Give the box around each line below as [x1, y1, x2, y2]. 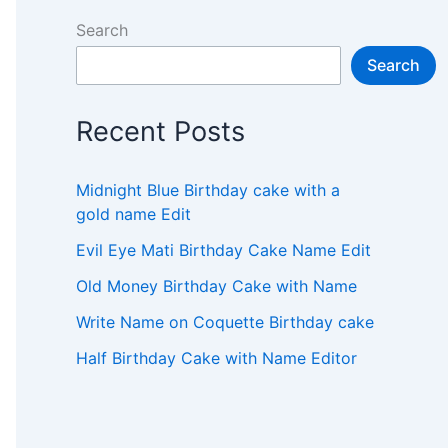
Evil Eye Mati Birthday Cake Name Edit [76, 239, 371, 260]
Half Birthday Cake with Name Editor [76, 347, 357, 368]
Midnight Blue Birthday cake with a [76, 179, 340, 200]
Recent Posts [76, 114, 245, 148]
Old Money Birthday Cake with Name [76, 275, 357, 296]
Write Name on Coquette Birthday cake [76, 311, 374, 332]
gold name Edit [76, 203, 191, 224]
